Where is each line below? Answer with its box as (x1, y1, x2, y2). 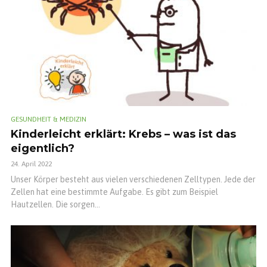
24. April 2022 (11, 159, 52, 168)
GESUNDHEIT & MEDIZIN (11, 114, 86, 123)
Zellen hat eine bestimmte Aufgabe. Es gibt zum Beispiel (11, 187, 218, 197)
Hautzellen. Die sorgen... (11, 199, 100, 209)
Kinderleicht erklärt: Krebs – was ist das (11, 127, 236, 141)
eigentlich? (11, 141, 74, 155)
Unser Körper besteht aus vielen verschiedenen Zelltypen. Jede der (11, 174, 256, 184)
